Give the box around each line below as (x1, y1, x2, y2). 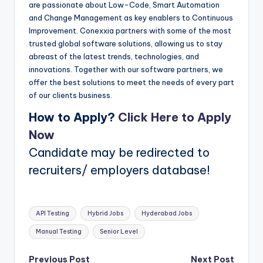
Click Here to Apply (118, 109, 231, 124)
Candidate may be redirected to (29, 144, 210, 160)
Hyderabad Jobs (141, 209, 192, 217)
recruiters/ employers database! (29, 162, 210, 177)
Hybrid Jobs (87, 209, 123, 217)
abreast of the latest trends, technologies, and (29, 51, 199, 61)
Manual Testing (36, 227, 82, 235)
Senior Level (99, 227, 138, 235)
